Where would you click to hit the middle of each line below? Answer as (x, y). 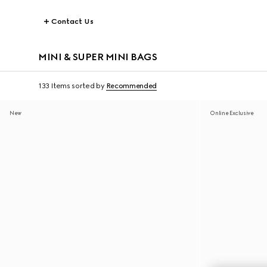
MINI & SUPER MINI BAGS (98, 57)
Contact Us (72, 21)
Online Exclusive (232, 113)
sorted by (88, 86)
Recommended (131, 86)
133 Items (54, 86)
